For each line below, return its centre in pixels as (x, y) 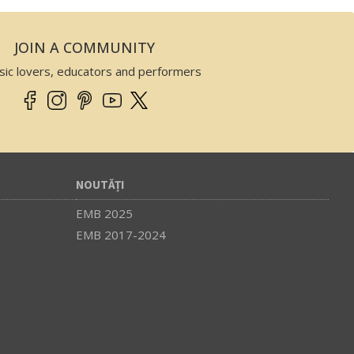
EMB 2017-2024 (121, 234)
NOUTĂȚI (100, 185)
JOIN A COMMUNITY (85, 47)
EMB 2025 (104, 213)
